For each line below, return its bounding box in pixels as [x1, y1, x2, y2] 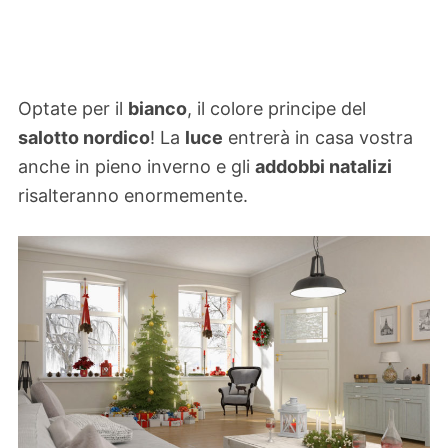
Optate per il [18, 98, 128, 120]
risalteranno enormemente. [18, 185, 248, 207]
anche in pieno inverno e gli [18, 156, 255, 178]
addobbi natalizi [255, 156, 392, 178]
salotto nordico [18, 127, 150, 149]
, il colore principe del [187, 98, 366, 120]
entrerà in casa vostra [223, 127, 413, 149]
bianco [128, 98, 187, 120]
